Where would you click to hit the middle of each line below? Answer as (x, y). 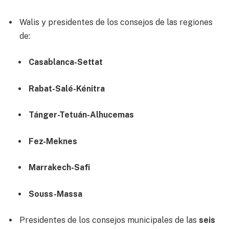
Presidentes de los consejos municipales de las (109, 220)
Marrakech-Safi (59, 168)
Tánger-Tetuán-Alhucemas (81, 115)
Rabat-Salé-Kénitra (67, 88)
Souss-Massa (55, 194)
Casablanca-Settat (66, 62)
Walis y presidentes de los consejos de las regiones (116, 22)
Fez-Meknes (53, 141)
